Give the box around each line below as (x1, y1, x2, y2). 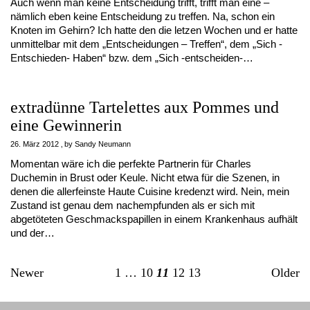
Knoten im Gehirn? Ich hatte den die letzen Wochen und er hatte (10, 24, 298, 36)
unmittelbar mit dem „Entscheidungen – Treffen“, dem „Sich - (10, 38, 282, 50)
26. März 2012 (10, 140, 59, 148)
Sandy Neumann (75, 140, 131, 148)
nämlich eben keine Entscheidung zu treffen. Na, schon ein (10, 10, 275, 22)
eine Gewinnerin (10, 116, 122, 134)
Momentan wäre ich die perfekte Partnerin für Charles (10, 158, 251, 170)
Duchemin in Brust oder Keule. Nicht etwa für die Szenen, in (10, 172, 280, 183)
